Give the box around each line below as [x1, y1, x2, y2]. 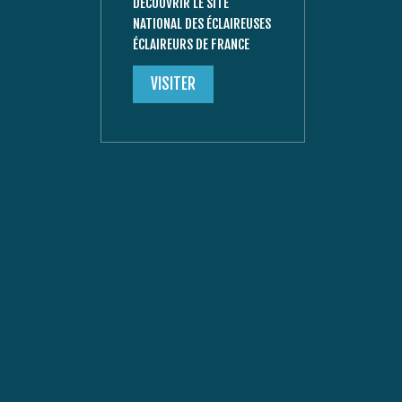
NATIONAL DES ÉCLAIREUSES [133, 14, 272, 32]
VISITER [151, 74, 197, 93]
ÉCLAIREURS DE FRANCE [133, 35, 250, 53]
